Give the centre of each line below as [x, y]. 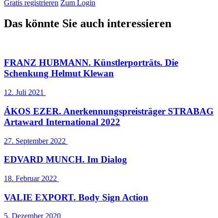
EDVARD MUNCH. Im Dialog [65, 160]
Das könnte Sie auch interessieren [88, 23]
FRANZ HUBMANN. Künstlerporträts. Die [91, 63]
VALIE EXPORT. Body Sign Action [76, 197]
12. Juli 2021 [25, 92]
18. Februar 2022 [31, 178]
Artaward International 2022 [62, 122]
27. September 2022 [36, 141]
